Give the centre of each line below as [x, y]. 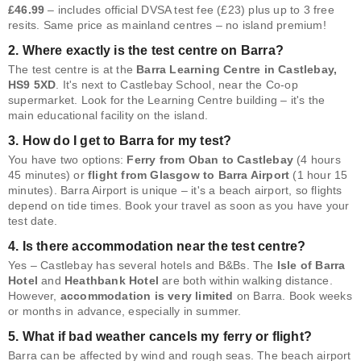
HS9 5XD [32, 85]
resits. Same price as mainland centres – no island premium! [167, 25]
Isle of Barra [311, 266]
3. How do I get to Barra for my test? [120, 141]
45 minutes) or [48, 175]
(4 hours [317, 160]
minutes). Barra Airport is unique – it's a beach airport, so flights [175, 191]
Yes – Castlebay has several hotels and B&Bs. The [143, 266]
